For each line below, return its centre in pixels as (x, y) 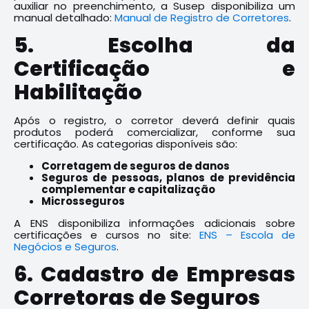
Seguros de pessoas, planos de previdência (168, 178)
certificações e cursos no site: (107, 235)
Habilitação (78, 92)
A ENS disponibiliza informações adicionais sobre (154, 223)
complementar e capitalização (128, 189)
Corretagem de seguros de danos (136, 166)
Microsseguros (83, 201)
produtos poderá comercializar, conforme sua (154, 132)
